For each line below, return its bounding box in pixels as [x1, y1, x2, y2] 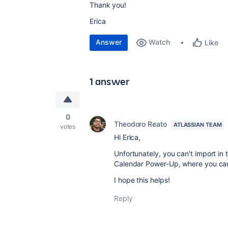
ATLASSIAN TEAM [173, 121, 222, 128]
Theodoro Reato [114, 120, 167, 128]
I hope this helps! [114, 176, 170, 184]
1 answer [90, 74, 130, 88]
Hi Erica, [114, 133, 141, 141]
